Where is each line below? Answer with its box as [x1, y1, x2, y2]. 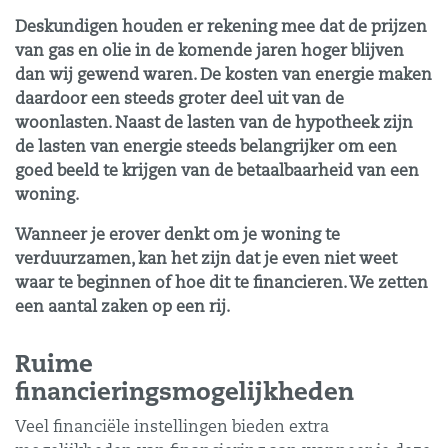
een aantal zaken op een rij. [15, 300, 230, 316]
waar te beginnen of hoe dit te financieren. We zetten [15, 276, 428, 292]
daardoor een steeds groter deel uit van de [15, 92, 344, 108]
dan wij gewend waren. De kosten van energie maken [15, 68, 432, 84]
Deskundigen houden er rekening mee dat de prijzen [15, 20, 427, 36]
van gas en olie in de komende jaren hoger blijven [15, 44, 404, 60]
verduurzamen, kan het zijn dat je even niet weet [15, 252, 397, 268]
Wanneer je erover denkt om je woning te [15, 228, 340, 244]
